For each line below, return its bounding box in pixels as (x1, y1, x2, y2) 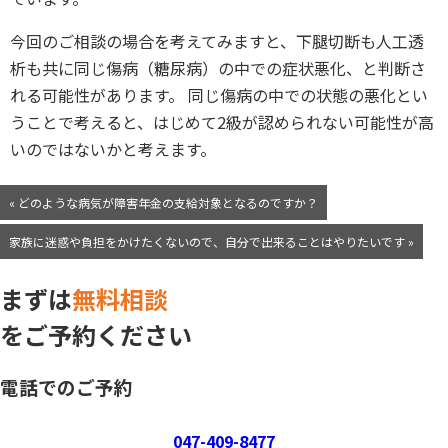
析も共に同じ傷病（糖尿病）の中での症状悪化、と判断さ (10, 56, 426, 81)
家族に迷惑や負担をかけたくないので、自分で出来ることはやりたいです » (9, 233, 414, 251)
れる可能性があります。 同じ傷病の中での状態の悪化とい (10, 83, 428, 108)
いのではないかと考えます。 (10, 137, 216, 162)
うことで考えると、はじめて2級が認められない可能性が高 (10, 110, 434, 135)
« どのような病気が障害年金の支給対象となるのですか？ (9, 194, 318, 212)
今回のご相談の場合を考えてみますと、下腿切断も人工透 (10, 29, 424, 54)
